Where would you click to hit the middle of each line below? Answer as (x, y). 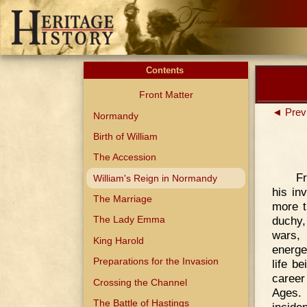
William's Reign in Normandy (156, 178)
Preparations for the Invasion (156, 261)
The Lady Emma (130, 220)
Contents (166, 70)
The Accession (125, 157)
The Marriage (123, 199)
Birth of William (126, 136)
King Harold (119, 240)
